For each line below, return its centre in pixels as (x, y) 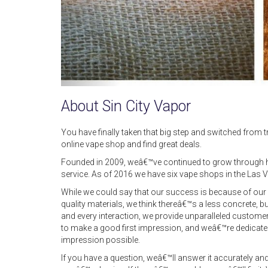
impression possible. (100, 240)
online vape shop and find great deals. (131, 144)
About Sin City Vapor (126, 106)
